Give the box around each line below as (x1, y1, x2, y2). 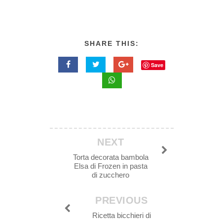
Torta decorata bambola (73, 153, 148, 162)
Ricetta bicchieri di (92, 211, 151, 220)
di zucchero (92, 171, 130, 180)
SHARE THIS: (84, 39, 139, 48)
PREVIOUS (95, 195, 148, 206)
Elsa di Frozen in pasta (74, 162, 147, 171)
